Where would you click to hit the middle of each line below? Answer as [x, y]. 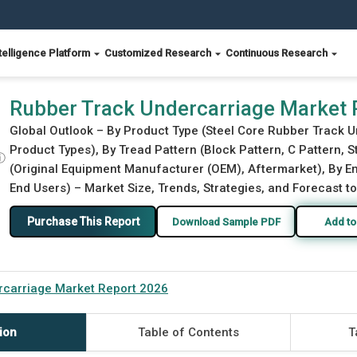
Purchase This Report [83, 221]
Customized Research [159, 53]
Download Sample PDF [226, 222]
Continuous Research [278, 53]
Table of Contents [188, 332]
